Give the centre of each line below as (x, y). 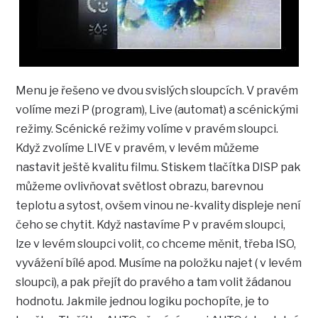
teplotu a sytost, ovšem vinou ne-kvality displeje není (158, 206)
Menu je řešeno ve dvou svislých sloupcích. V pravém (157, 91)
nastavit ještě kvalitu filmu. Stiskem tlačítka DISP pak (159, 168)
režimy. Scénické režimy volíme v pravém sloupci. (147, 129)
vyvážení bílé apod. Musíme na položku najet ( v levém (159, 263)
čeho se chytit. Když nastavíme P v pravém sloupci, (151, 225)
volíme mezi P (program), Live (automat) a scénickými (157, 110)
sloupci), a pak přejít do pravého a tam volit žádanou (154, 283)
